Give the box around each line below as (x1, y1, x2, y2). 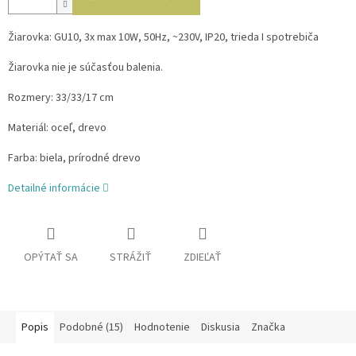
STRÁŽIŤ (110, 250, 152, 266)
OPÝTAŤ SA (24, 250, 78, 266)
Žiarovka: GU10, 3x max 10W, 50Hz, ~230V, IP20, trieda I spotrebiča (8, 29, 319, 46)
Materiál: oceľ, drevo (8, 120, 106, 137)
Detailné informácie (8, 180, 100, 197)
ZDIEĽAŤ (184, 250, 222, 266)
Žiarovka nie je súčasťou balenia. (8, 60, 163, 76)
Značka (251, 319, 285, 336)
